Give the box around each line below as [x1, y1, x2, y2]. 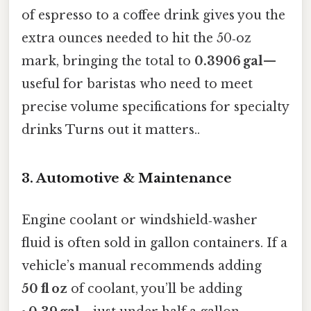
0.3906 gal [194, 53, 263, 69]
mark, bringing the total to [22, 53, 194, 69]
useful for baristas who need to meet [22, 76, 253, 92]
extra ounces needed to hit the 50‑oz [22, 30, 251, 46]
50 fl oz [22, 280, 67, 296]
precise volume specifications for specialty [22, 99, 289, 115]
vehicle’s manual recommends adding [22, 258, 262, 274]
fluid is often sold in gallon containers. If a [22, 235, 287, 251]
